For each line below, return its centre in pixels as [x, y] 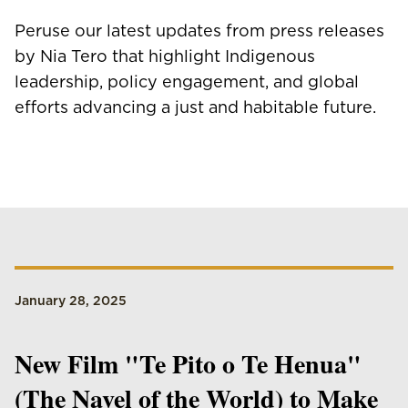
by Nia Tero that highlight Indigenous [165, 56]
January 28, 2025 [71, 301]
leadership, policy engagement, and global [187, 82]
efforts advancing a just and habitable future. [195, 107]
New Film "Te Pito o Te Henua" [188, 364]
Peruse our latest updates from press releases [199, 31]
